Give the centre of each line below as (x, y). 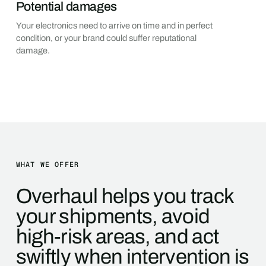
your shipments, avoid (113, 216)
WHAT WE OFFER (47, 164)
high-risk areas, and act (117, 237)
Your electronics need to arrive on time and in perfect (114, 25)
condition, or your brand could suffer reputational (106, 38)
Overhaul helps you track (125, 196)
